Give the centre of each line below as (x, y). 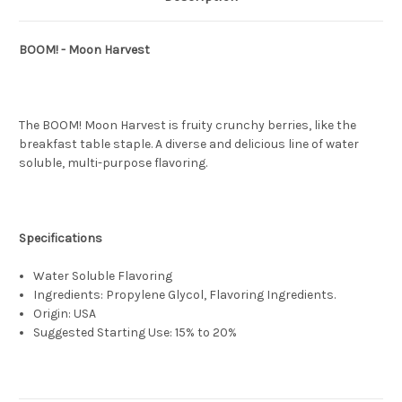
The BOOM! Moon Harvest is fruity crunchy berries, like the (188, 126)
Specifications (61, 239)
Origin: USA (65, 314)
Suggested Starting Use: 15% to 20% (135, 333)
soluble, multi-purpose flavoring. (113, 163)
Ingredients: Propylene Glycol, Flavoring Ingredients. (185, 295)
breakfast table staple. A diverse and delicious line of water (189, 144)
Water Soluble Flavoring (103, 276)
